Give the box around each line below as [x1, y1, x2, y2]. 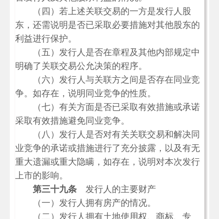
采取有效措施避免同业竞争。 [15, 116, 130, 126]
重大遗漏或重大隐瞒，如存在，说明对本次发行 [15, 157, 200, 167]
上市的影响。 [15, 171, 68, 180]
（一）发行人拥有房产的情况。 [15, 198, 156, 208]
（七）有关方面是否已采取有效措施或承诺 [15, 102, 200, 112]
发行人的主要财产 [77, 184, 156, 194]
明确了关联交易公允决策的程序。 [15, 61, 147, 71]
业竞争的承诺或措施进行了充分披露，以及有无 [15, 143, 200, 153]
